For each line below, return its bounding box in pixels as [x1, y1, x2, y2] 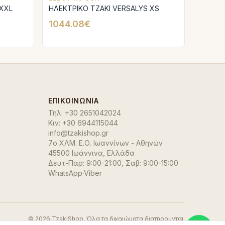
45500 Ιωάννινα [48, 149, 103, 157]
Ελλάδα [107, 149, 135, 157]
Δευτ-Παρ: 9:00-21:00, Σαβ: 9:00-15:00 [48, 159, 178, 167]
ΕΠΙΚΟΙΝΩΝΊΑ [48, 96, 99, 105]
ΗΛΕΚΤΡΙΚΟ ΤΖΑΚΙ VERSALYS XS [49, 4, 159, 13]
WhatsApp [48, 169, 82, 177]
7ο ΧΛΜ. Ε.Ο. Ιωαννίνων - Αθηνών [48, 139, 163, 147]
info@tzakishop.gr [48, 129, 108, 137]
